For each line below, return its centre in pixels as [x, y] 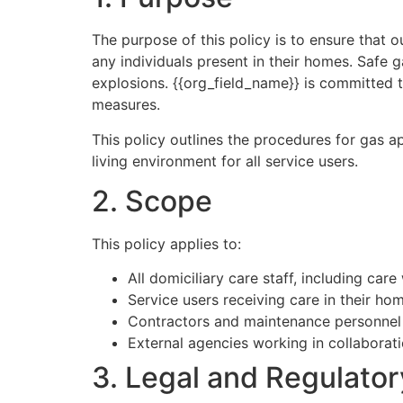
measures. [126, 105]
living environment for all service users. [225, 161]
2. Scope [152, 201]
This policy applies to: [166, 243]
